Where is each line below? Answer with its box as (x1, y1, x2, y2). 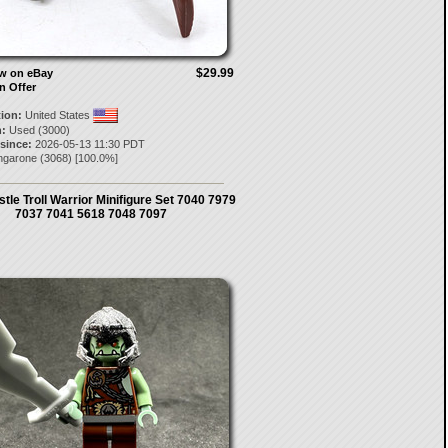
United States (21, 109, 93, 121)
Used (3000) (5, 124, 70, 136)
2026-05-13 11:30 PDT (31, 138, 145, 150)
